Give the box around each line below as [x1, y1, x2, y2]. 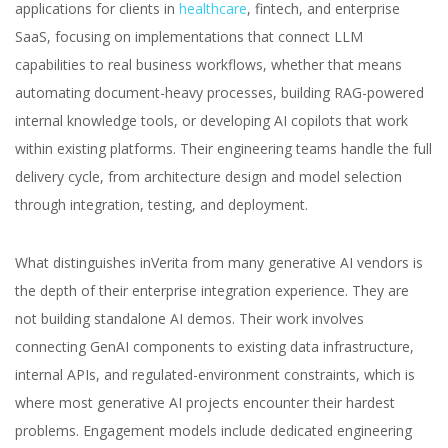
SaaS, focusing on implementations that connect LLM [15, 27, 363, 46]
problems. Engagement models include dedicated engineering [15, 421, 412, 440]
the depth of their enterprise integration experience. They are [15, 281, 409, 300]
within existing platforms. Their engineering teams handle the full [15, 139, 432, 158]
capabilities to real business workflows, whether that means [15, 55, 402, 74]
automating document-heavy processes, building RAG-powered [15, 83, 424, 102]
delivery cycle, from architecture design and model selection [15, 167, 402, 186]
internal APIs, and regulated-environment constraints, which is [15, 365, 415, 384]
